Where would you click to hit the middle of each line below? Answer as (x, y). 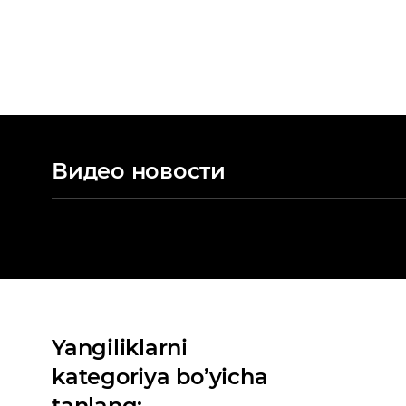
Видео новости (139, 171)
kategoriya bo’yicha (160, 377)
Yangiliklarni (120, 348)
